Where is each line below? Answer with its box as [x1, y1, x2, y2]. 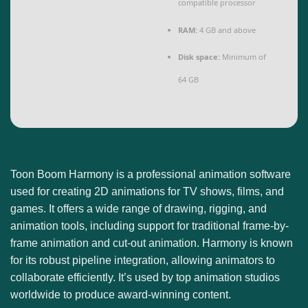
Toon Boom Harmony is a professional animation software [10, 168, 291, 180]
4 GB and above [197, 24, 256, 35]
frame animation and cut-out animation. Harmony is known [10, 236, 293, 249]
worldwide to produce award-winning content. [10, 288, 231, 300]
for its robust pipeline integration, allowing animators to [10, 254, 275, 266]
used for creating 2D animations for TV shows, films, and [10, 185, 284, 197]
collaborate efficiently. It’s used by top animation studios [10, 271, 280, 283]
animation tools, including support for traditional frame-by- [10, 219, 289, 232]
